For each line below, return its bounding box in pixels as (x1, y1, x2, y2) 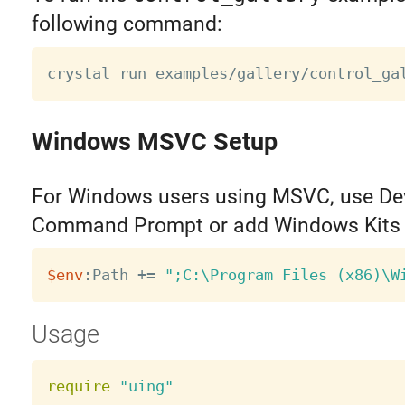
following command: (31, 12, 222, 37)
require (46, 377, 110, 396)
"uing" (118, 377, 174, 396)
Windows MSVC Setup (31, 127, 278, 156)
